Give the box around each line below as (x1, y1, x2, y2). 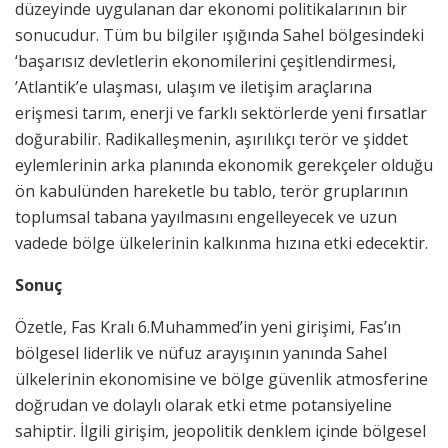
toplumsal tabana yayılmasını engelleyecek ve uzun (15, 206, 397, 229)
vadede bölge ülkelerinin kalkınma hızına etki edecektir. (15, 232, 428, 255)
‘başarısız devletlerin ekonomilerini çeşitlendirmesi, (15, 50, 396, 73)
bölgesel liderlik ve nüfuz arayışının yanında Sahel (15, 342, 387, 365)
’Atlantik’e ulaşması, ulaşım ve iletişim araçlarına (15, 76, 372, 99)
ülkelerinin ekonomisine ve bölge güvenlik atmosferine (15, 368, 428, 391)
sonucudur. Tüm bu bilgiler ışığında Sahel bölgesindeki (15, 24, 424, 47)
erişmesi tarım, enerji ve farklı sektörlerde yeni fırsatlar (15, 102, 427, 125)
